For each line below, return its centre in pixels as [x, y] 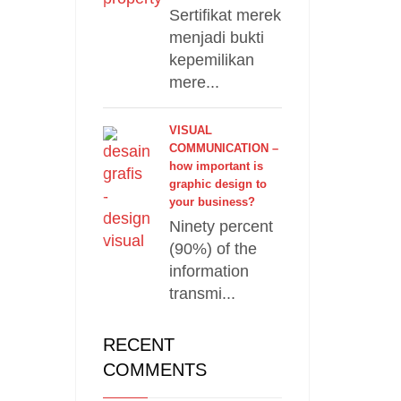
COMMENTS [154, 370]
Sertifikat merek [225, 15]
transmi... [202, 294]
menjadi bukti [216, 38]
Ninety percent [221, 226]
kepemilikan [211, 60]
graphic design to [218, 184]
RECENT [138, 345]
